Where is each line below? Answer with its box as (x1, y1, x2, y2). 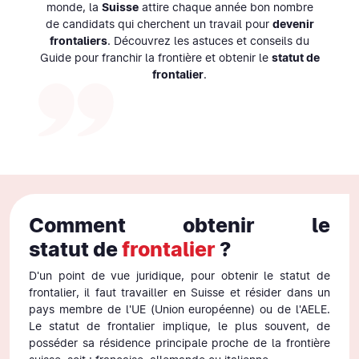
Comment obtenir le (29, 212, 330, 237)
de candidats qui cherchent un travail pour (45, 17, 272, 30)
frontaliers (50, 34, 107, 47)
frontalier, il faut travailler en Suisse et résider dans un (29, 285, 330, 299)
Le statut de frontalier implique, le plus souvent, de (29, 319, 330, 333)
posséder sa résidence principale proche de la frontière (29, 336, 330, 349)
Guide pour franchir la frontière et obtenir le (39, 50, 272, 64)
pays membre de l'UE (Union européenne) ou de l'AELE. (29, 302, 330, 316)
